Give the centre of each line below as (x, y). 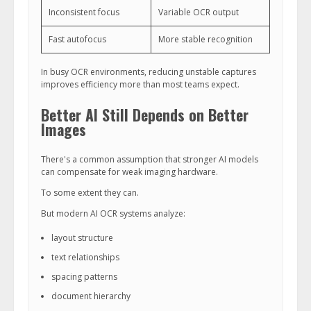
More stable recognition (205, 39)
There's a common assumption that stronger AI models (150, 159)
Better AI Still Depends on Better (145, 115)
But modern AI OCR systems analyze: (113, 213)
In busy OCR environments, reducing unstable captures (149, 72)
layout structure (82, 238)
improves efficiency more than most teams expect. (140, 84)
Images (64, 129)
